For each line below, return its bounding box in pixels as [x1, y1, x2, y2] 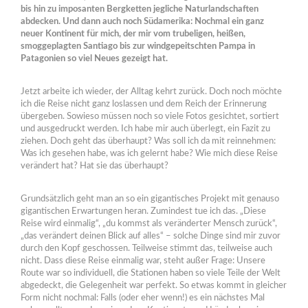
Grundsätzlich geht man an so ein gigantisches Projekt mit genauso [21, 195, 279, 204]
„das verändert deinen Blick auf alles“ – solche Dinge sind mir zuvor [21, 232, 280, 241]
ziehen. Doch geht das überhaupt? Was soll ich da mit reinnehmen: [21, 137, 276, 146]
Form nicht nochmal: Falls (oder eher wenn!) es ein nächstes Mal [21, 294, 265, 303]
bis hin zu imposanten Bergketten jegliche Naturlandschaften [21, 5, 258, 14]
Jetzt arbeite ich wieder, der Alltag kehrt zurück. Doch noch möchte [21, 87, 282, 97]
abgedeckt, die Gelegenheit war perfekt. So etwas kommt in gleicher [21, 281, 287, 291]
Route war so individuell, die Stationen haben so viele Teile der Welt [21, 269, 280, 278]
